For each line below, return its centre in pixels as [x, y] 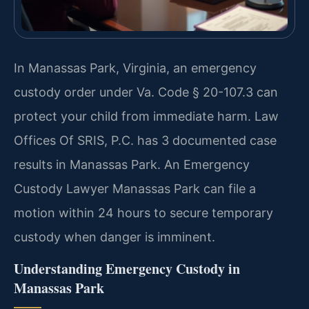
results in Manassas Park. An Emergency [132, 165]
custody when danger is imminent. [114, 237]
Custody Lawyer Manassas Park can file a [135, 189]
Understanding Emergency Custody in [127, 268]
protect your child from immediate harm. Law [146, 117]
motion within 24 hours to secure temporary [143, 213]
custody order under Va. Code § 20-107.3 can [146, 92]
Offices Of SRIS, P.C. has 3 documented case [145, 141]
